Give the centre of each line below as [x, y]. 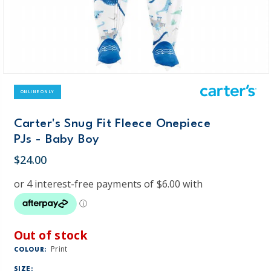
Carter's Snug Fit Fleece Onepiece [112, 124]
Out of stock [51, 235]
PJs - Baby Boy [57, 140]
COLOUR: [30, 250]
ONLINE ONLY [37, 91]
